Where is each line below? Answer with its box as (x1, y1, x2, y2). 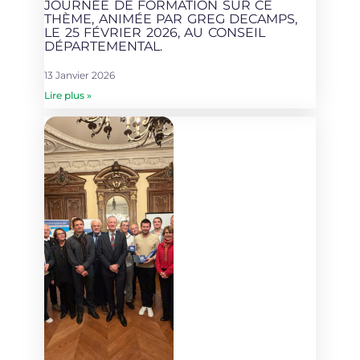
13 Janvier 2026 (44, 69, 115, 82)
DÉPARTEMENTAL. (44, 39, 162, 55)
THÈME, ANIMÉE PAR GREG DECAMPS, (44, 11, 298, 27)
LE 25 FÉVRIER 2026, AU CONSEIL (44, 25, 265, 41)
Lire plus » (44, 89, 92, 102)
